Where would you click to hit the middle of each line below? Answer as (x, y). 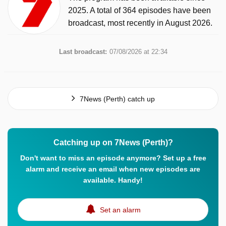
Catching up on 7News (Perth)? (113, 142)
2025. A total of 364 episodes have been (139, 10)
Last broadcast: (83, 51)
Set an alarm (119, 210)
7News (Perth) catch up (116, 99)
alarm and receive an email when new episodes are (113, 169)
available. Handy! (113, 180)
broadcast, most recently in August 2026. (140, 23)
